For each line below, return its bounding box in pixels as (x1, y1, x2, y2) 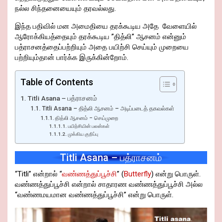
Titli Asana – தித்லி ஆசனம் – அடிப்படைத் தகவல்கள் (42, 105, 174, 112)
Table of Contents (20, 77, 93, 88)
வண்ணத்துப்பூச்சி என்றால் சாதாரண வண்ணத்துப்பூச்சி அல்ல (15, 180, 203, 189)
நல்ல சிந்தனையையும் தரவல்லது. (15, 4, 116, 13)
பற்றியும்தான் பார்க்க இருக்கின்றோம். (15, 53, 128, 62)
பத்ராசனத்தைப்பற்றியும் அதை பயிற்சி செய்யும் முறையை (15, 43, 189, 52)
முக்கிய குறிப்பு (67, 131, 98, 137)
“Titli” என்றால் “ (15, 169, 62, 179)
